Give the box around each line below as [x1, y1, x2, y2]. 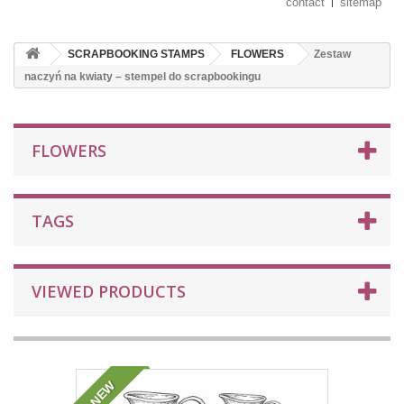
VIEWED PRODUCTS [32, 280, 186, 302]
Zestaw [314, 48, 351, 60]
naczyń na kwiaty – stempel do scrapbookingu [24, 70, 261, 83]
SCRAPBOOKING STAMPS [68, 48, 205, 60]
